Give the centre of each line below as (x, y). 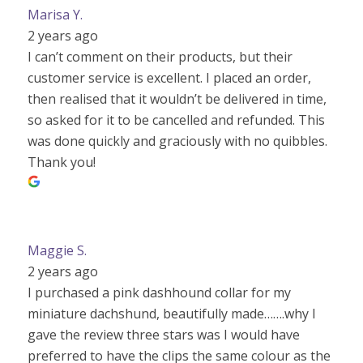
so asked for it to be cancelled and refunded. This (176, 120)
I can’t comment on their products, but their (160, 57)
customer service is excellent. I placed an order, (169, 78)
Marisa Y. (55, 15)
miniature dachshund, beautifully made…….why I (171, 314)
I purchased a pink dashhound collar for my (159, 293)
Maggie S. (57, 250)
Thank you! (61, 162)
